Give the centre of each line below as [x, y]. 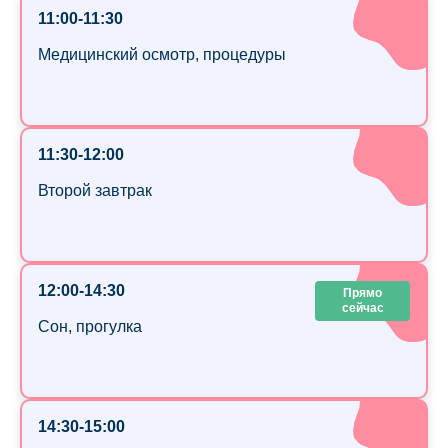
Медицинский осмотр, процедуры [162, 55]
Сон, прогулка [90, 327]
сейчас [362, 308]
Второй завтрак [95, 191]
